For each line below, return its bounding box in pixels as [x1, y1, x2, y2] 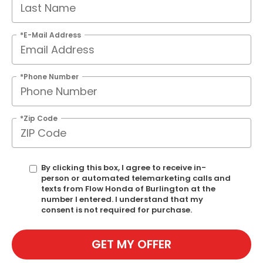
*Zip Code [20, 113, 58, 123]
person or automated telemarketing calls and [41, 172, 231, 184]
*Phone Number [20, 71, 79, 82]
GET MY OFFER [92, 236, 171, 253]
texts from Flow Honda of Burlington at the [41, 183, 215, 194]
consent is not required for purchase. [41, 204, 192, 215]
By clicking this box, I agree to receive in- [41, 161, 206, 173]
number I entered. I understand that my [41, 193, 203, 205]
